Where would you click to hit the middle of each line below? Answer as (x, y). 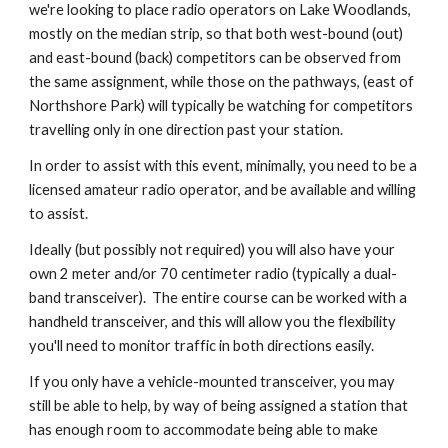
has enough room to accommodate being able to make (204, 429)
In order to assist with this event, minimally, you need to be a (223, 165)
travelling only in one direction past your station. (186, 129)
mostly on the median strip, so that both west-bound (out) (216, 33)
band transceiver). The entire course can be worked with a (218, 297)
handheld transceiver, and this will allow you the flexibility (213, 321)
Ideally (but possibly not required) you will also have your (212, 249)
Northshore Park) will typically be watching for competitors (221, 105)
